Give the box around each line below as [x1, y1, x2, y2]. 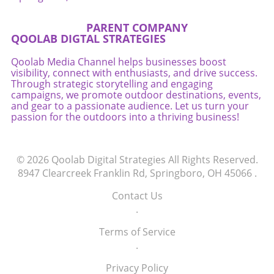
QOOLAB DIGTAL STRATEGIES [11, 31, 166, 46]
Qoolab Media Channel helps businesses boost [11, 55, 226, 69]
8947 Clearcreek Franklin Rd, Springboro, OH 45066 [17, 166, 252, 180]
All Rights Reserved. [165, 153, 258, 167]
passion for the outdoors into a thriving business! [11, 110, 239, 124]
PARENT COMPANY [86, 20, 188, 35]
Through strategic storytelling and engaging [11, 77, 213, 91]
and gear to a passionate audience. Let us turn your [11, 99, 249, 113]
